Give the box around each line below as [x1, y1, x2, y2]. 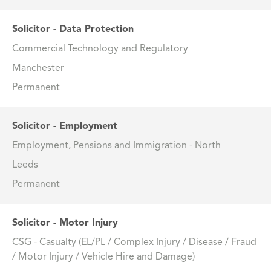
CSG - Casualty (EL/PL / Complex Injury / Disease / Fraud [12, 238, 256, 248]
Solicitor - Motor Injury [12, 218, 118, 229]
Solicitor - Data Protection [12, 25, 134, 35]
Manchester [12, 64, 64, 74]
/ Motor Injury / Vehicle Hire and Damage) [12, 252, 195, 263]
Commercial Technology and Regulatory [12, 44, 188, 54]
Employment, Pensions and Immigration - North [12, 141, 221, 151]
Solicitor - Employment [12, 122, 117, 132]
